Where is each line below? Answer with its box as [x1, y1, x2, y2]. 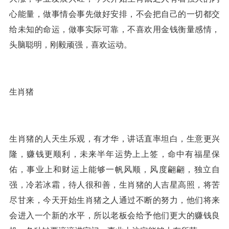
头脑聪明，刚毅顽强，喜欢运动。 [9, 40, 132, 50]
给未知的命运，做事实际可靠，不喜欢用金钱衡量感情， [9, 25, 220, 34]
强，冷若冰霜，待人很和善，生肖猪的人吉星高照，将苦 [9, 180, 220, 190]
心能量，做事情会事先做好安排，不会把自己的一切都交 [9, 10, 220, 19]
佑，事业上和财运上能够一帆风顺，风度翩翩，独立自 [9, 165, 220, 174]
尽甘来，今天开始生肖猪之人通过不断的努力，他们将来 [9, 196, 220, 205]
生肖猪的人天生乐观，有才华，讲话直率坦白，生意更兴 [9, 134, 220, 144]
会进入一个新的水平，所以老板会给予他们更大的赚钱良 [9, 211, 220, 220]
